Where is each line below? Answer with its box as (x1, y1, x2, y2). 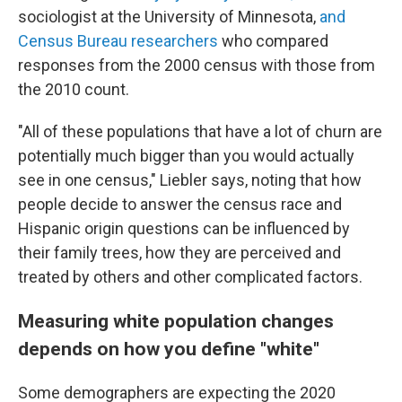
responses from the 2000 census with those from (18, 56, 375, 75)
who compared (218, 31, 328, 51)
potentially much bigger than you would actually (18, 146, 354, 166)
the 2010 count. (18, 80, 129, 100)
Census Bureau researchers (18, 31, 218, 51)
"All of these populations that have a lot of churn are (18, 122, 382, 142)
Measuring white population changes (18, 310, 334, 333)
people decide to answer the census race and (18, 195, 342, 214)
